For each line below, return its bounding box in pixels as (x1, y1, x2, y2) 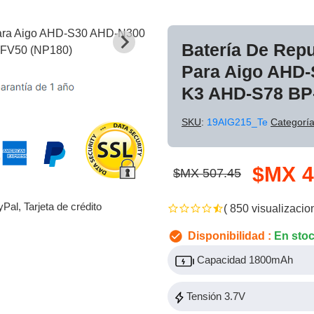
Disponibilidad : (185, 230, 274, 242)
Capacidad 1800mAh (194, 254, 293, 266)
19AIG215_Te (207, 116, 271, 128)
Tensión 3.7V (184, 290, 245, 303)
